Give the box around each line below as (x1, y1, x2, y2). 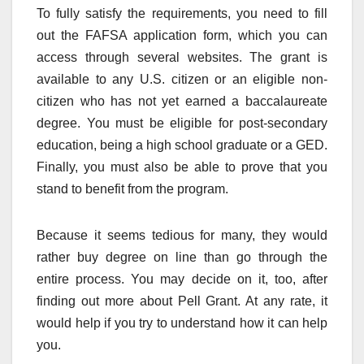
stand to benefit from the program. (37, 181, 228, 196)
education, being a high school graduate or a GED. (37, 137, 327, 152)
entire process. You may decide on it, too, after (37, 271, 327, 286)
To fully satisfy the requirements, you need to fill (37, 6, 327, 20)
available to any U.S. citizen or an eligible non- (37, 71, 327, 86)
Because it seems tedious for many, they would (37, 227, 327, 242)
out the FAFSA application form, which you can (37, 28, 327, 42)
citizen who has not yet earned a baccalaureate (37, 93, 327, 108)
